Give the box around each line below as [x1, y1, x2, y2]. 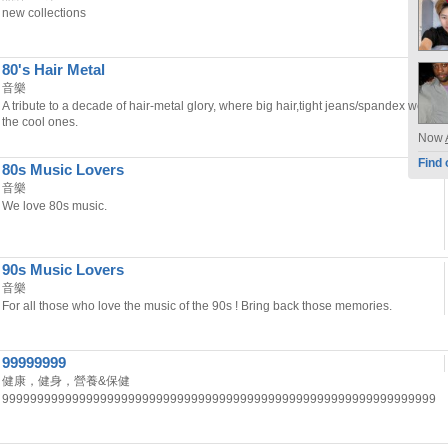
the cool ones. [2, 115, 78, 129]
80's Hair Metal [2, 62, 105, 78]
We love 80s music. [2, 199, 107, 213]
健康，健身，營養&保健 [2, 374, 130, 388]
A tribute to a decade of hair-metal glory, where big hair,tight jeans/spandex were [2, 99, 435, 113]
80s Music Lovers [2, 162, 124, 178]
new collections [2, 6, 86, 20]
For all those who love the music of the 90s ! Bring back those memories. [2, 299, 392, 313]
